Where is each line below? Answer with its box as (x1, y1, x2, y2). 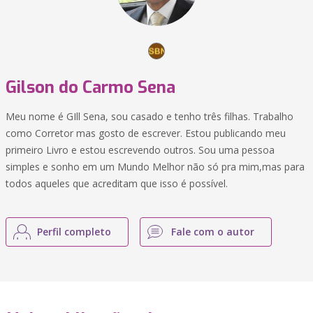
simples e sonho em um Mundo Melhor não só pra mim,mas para (6, 160, 305, 173)
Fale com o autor (171, 225, 254, 238)
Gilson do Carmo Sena (6, 76, 175, 99)
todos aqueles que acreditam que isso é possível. (6, 177, 228, 190)
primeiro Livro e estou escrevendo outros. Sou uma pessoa (6, 143, 275, 156)
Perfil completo (37, 225, 111, 238)
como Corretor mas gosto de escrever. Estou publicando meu (6, 126, 286, 140)
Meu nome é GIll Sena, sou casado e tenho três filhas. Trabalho (6, 110, 293, 123)
